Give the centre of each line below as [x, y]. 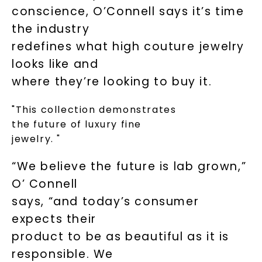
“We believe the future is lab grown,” [129, 166]
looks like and [55, 64]
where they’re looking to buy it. [112, 82]
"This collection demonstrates [94, 110]
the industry [51, 29]
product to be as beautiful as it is [120, 237]
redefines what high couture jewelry [128, 46]
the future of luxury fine [76, 124]
